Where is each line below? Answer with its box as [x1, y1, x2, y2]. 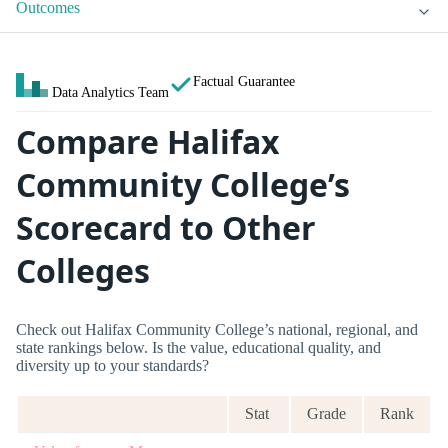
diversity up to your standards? [16, 356, 209, 374]
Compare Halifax [16, 120, 280, 164]
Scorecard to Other [16, 206, 316, 250]
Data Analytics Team [52, 84, 169, 101]
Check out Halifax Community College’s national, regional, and [16, 320, 418, 338]
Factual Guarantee [193, 73, 295, 90]
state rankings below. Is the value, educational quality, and [16, 338, 381, 356]
